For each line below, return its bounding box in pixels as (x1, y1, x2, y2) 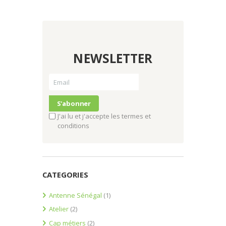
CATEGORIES (42, 169, 88, 180)
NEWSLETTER (73, 50, 153, 67)
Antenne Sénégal (49, 190, 102, 200)
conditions (57, 121, 89, 131)
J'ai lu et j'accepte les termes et (57, 111, 151, 121)
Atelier (49, 204, 69, 214)
